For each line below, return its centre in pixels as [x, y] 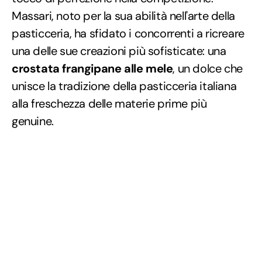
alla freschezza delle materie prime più [109, 103]
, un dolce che [208, 68]
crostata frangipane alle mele [92, 68]
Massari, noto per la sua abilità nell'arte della [123, 15]
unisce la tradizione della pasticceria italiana [124, 86]
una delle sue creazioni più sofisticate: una [119, 51]
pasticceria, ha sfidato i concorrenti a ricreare [128, 33]
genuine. [33, 121]
